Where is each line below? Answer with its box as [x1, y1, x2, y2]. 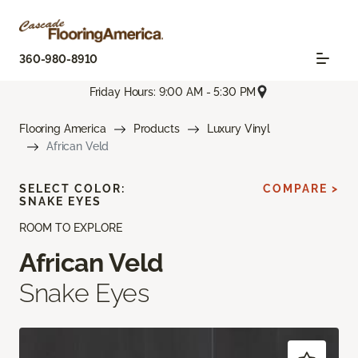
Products [133, 122, 180, 136]
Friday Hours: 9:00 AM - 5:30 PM [89, 85, 257, 98]
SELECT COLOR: [19, 182, 125, 196]
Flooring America [19, 122, 106, 136]
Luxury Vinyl [206, 122, 270, 136]
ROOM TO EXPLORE [19, 221, 122, 235]
